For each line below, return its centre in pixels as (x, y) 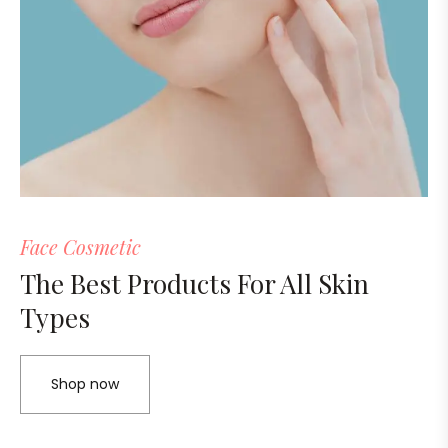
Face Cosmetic (80, 247)
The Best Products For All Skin (194, 284)
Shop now (85, 384)
